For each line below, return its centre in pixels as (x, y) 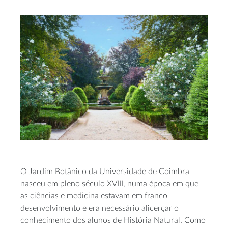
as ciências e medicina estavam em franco (94, 196)
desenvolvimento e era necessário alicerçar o (99, 208)
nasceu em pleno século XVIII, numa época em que (109, 183)
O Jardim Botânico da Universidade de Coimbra (105, 171)
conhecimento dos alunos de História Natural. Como (113, 220)
